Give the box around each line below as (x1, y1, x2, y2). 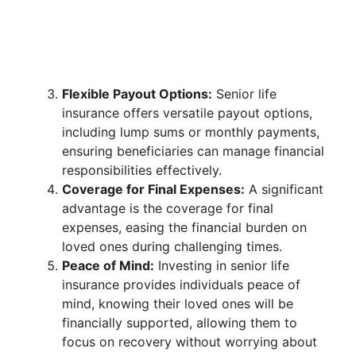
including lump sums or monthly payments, (62, 124, 319, 141)
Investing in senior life (154, 257, 289, 274)
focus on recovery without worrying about (62, 334, 317, 350)
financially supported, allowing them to (62, 315, 297, 331)
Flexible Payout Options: (62, 86, 212, 103)
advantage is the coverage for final (62, 200, 273, 217)
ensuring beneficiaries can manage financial (62, 143, 324, 160)
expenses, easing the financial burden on (62, 219, 307, 236)
